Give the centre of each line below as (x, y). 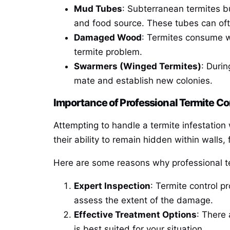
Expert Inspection (112, 186)
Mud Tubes (98, 9)
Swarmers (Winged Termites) (138, 66)
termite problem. (108, 52)
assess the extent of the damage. (143, 200)
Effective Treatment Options (135, 214)
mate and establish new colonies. (143, 81)
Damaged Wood (108, 38)
